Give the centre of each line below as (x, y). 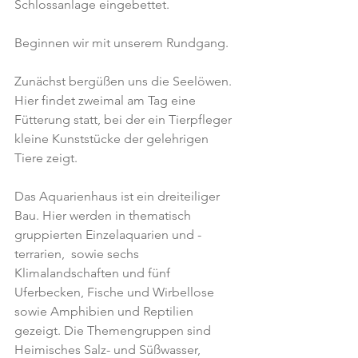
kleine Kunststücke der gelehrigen (113, 139)
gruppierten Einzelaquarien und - (108, 235)
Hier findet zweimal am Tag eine (107, 100)
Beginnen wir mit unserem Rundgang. (121, 43)
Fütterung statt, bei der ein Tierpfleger (125, 119)
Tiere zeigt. (46, 158)
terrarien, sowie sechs (78, 254)
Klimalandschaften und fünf (94, 273)
